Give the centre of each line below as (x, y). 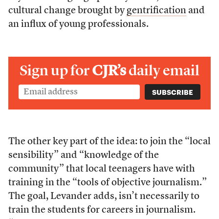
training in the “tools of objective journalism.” (107, 183)
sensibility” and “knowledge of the (83, 155)
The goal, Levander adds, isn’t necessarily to (104, 197)
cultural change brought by (67, 11)
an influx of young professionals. (78, 24)
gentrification (156, 11)
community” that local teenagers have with (101, 169)
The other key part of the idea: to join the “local (109, 142)
